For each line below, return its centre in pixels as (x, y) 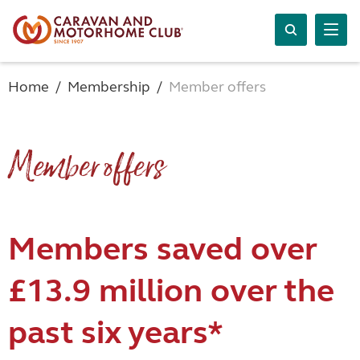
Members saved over (162, 249)
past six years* (116, 333)
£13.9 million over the (171, 291)
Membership (109, 87)
